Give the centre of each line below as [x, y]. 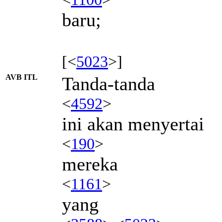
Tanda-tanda [109, 83]
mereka [90, 164]
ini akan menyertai [133, 124]
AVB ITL [22, 77]
